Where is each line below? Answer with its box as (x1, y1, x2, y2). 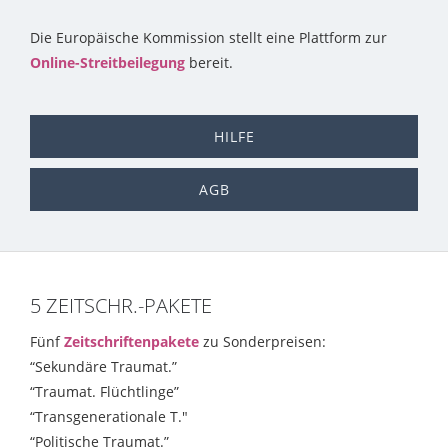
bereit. (185, 53, 233, 73)
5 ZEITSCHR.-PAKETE (30, 292, 212, 320)
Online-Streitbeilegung (30, 53, 185, 73)
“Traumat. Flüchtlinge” (30, 382, 179, 402)
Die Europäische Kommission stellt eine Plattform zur (30, 28, 387, 48)
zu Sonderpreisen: (199, 332, 326, 352)
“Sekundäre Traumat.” (30, 357, 177, 377)
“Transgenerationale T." (30, 407, 188, 427)
